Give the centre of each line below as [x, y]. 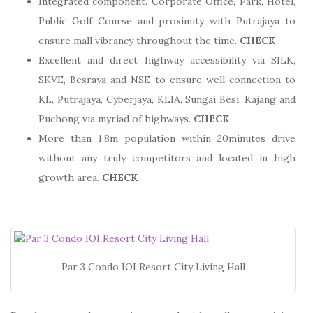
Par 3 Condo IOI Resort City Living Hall [153, 267]
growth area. [70, 178]
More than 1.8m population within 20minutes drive [167, 139]
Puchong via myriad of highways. [116, 119]
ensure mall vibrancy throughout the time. [139, 41]
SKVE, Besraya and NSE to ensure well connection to [167, 80]
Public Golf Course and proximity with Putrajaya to [167, 21]
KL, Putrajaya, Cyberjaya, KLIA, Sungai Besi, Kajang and [167, 100]
